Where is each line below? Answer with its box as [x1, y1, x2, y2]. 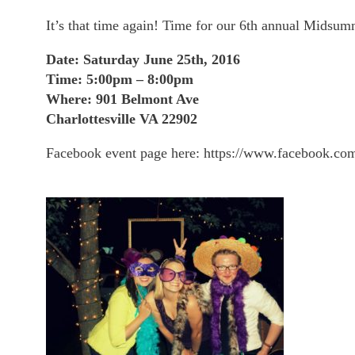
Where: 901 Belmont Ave [46, 91, 199, 108]
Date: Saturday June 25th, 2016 [46, 52, 240, 68]
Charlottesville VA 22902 [46, 111, 197, 128]
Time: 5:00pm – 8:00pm [46, 71, 193, 88]
